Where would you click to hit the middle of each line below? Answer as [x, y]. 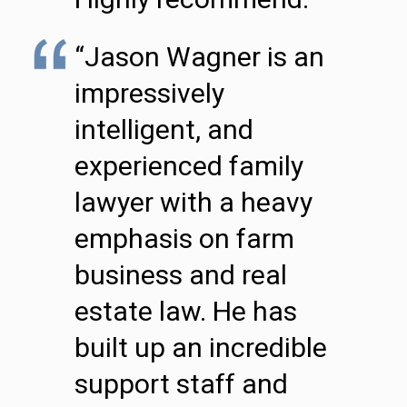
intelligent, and [164, 129]
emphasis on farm [184, 238]
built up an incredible [201, 347]
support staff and [181, 384]
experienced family [189, 166]
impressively [149, 93]
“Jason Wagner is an [199, 57]
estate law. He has [186, 311]
